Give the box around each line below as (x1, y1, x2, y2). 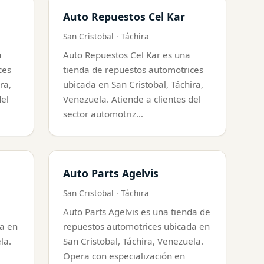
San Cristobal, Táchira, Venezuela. (63, 235, 203, 247)
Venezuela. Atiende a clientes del (63, 93, 201, 105)
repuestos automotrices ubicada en (63, 220, 210, 232)
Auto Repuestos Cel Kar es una (63, 48, 190, 61)
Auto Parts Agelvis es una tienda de (63, 205, 210, 217)
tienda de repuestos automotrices (63, 63, 203, 75)
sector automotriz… (63, 107, 143, 120)
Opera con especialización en (63, 249, 185, 262)
